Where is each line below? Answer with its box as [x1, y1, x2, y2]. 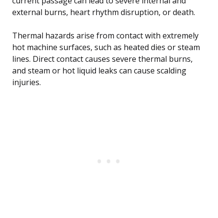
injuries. [12, 77, 41, 88]
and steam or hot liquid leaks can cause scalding [12, 65, 186, 76]
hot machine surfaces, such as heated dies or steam [12, 42, 200, 53]
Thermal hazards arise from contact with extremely [12, 30, 199, 41]
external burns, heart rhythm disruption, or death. [12, 7, 195, 18]
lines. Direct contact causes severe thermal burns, [12, 54, 193, 65]
